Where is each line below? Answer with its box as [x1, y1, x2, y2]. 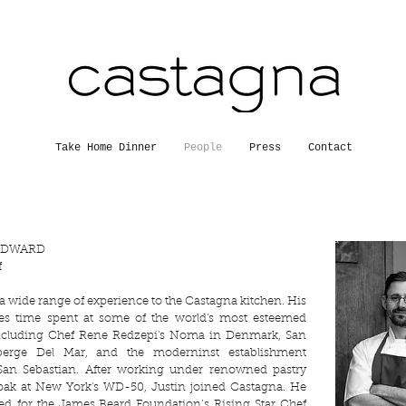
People [183, 141, 222, 154]
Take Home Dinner [54, 141, 157, 154]
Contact [307, 141, 353, 154]
